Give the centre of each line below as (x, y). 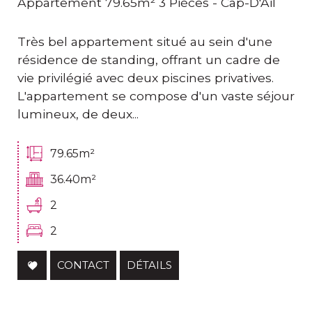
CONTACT (83, 265)
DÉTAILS (149, 265)
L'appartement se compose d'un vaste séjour (156, 96)
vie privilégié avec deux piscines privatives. (146, 78)
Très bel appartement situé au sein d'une (145, 42)
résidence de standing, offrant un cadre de (149, 60)
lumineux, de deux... (78, 114)
